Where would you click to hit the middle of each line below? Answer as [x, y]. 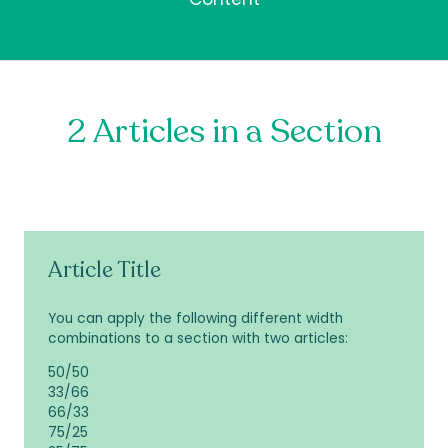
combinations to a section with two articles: [198, 339]
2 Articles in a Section [224, 132]
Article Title [104, 270]
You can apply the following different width [195, 319]
